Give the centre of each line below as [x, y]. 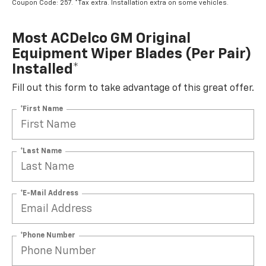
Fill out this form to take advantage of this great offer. [133, 89]
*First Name [42, 109]
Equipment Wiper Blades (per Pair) [132, 54]
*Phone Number [48, 235]
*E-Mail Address [49, 193]
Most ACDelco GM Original [101, 39]
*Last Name [41, 151]
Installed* [45, 70]
